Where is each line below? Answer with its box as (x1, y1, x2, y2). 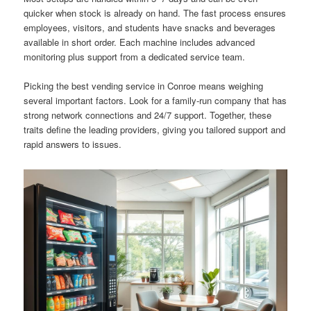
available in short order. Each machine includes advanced (24, 35, 255, 49)
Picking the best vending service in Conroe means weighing (24, 79, 264, 93)
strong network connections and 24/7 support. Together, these (24, 108, 272, 122)
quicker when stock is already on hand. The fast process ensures (24, 6, 287, 19)
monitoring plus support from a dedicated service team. (24, 49, 246, 63)
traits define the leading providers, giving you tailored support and (24, 123, 286, 137)
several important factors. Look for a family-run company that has (24, 94, 287, 108)
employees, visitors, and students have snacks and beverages (24, 20, 276, 34)
